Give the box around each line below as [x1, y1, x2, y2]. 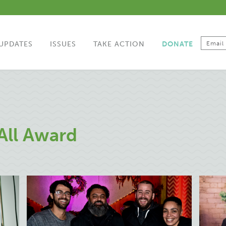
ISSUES [50, 40, 76, 48]
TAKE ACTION [93, 40, 145, 48]
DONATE [162, 40, 193, 48]
